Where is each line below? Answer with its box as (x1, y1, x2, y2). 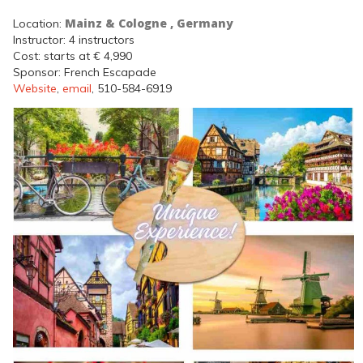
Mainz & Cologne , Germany (65, 15, 233, 31)
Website (13, 81, 57, 96)
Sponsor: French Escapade (13, 65, 156, 79)
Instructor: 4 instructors (13, 32, 135, 47)
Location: (13, 16, 65, 31)
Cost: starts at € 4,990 (13, 49, 132, 63)
